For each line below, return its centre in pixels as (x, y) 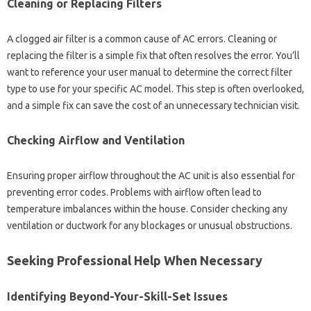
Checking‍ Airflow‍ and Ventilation (96, 140)
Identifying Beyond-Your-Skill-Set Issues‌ (117, 296)
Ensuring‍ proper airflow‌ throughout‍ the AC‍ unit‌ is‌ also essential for (151, 175)
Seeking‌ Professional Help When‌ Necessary (135, 260)
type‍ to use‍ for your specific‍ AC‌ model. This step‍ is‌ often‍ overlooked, (155, 89)
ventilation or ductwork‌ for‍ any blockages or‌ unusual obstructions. (150, 225)
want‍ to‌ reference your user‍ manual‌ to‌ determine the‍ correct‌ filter (150, 72)
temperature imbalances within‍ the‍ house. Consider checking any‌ (147, 209)
